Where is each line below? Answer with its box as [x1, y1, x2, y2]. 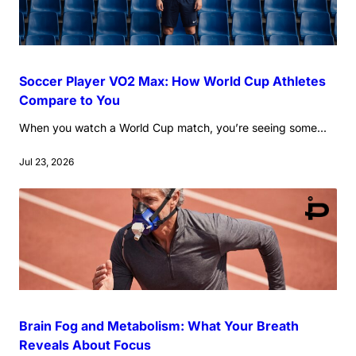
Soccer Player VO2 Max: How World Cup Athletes [19, 73, 326, 90]
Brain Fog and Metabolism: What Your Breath [19, 318, 299, 335]
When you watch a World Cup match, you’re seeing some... [19, 121, 327, 135]
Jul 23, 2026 [19, 156, 74, 168]
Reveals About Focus [19, 337, 151, 354]
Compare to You [19, 92, 120, 109]
